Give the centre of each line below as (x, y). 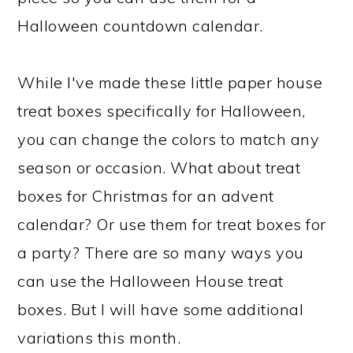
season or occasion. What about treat (159, 167)
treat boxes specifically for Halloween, (162, 111)
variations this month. (99, 338)
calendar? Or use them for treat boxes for (172, 224)
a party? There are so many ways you (161, 253)
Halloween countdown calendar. (140, 26)
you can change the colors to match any (169, 139)
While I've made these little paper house (170, 82)
